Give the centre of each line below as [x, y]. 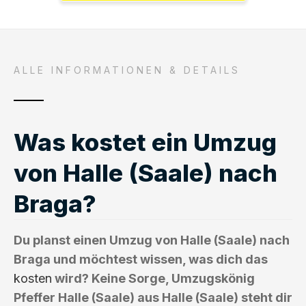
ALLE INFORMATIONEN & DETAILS [127, 70]
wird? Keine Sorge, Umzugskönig [153, 278]
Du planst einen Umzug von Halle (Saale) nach [152, 240]
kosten [33, 278]
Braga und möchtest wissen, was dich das [141, 259]
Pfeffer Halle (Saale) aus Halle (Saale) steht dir [153, 297]
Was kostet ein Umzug [145, 142]
